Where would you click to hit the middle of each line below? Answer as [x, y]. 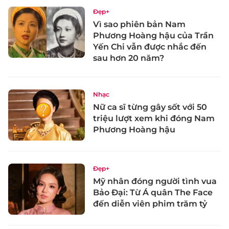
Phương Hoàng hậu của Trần [153, 36]
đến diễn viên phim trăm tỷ [150, 203]
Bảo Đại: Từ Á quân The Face [153, 192]
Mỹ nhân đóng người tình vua [155, 181]
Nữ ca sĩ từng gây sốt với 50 [150, 107]
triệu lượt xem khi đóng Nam [154, 119]
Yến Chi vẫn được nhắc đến [150, 47]
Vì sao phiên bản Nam [139, 25]
